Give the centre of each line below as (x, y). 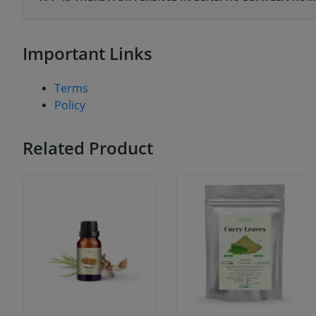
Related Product (88, 148)
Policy (69, 105)
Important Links (87, 54)
